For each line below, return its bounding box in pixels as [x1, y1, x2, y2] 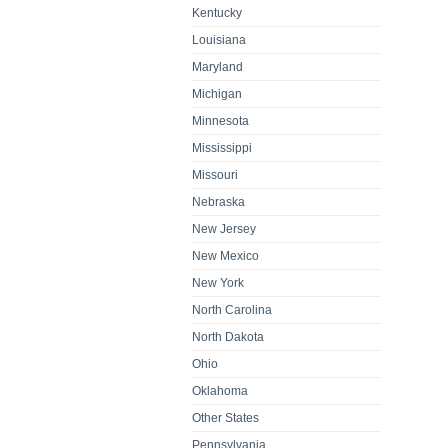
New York [192, 275, 245, 290]
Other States [192, 410, 260, 425]
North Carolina [192, 302, 273, 317]
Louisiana [192, 32, 247, 47]
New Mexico [192, 248, 260, 263]
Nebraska [192, 194, 246, 209]
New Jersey [192, 221, 257, 236]
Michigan [192, 86, 243, 101]
